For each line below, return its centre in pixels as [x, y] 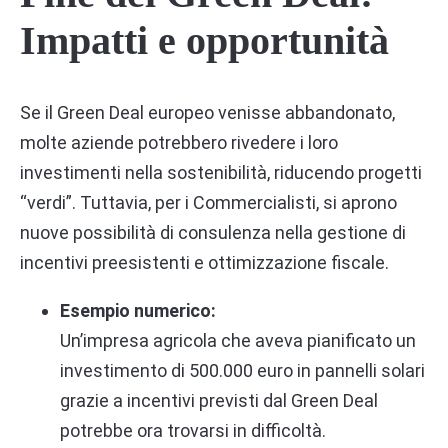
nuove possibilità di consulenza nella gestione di [213, 232]
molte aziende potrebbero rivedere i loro [179, 142]
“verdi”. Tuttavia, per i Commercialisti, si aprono [208, 202]
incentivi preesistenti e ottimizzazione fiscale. [204, 262]
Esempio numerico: [138, 310]
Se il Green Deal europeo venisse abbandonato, [207, 112]
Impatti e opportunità [204, 41]
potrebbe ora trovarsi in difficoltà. [193, 430]
